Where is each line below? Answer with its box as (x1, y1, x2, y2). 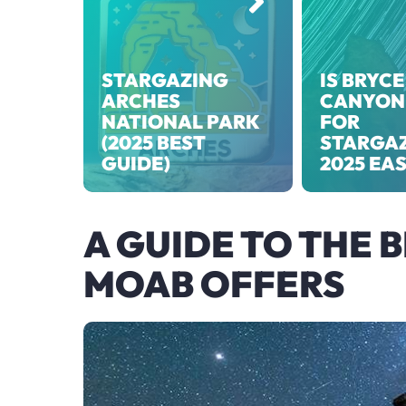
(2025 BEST (101, 130, 206, 154)
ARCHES (101, 88, 180, 112)
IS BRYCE (319, 67, 404, 92)
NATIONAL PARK (101, 109, 258, 133)
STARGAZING (101, 67, 228, 92)
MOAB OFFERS (83, 260, 344, 306)
